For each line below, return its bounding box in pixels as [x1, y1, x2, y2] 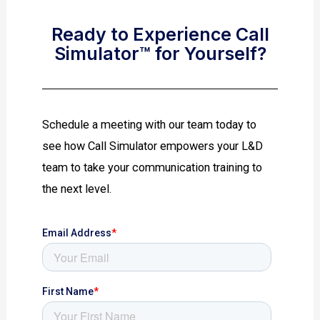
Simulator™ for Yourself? [54, 42, 266, 64]
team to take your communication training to [42, 160, 263, 174]
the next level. [42, 181, 112, 196]
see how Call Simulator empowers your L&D [42, 139, 264, 153]
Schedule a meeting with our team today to [42, 117, 257, 131]
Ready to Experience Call [51, 23, 269, 45]
